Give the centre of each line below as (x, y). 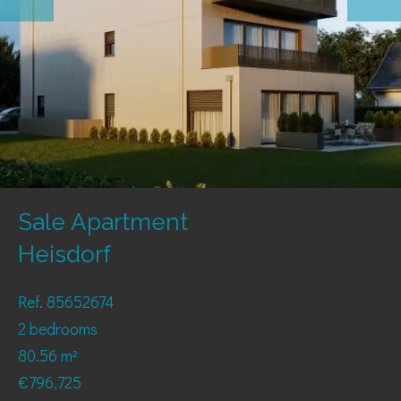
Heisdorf (64, 254)
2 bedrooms (58, 328)
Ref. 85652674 (66, 302)
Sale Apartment (103, 222)
